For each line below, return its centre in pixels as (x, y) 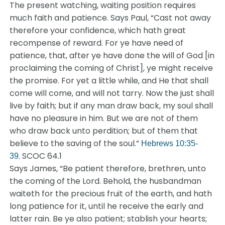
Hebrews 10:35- (170, 143)
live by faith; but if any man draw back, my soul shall (111, 106)
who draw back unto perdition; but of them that (104, 131)
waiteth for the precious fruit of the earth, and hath (111, 194)
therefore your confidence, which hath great (98, 30)
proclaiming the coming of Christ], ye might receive (111, 68)
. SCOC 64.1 (40, 156)
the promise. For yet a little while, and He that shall (109, 81)
